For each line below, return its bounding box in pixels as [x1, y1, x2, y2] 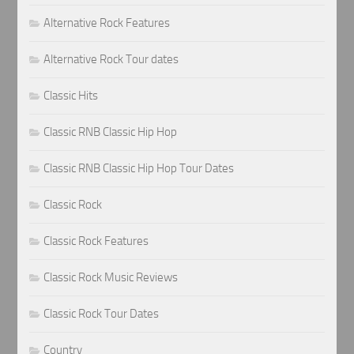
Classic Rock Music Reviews [43, 270, 179, 285]
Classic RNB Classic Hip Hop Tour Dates [43, 161, 235, 176]
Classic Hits [43, 88, 99, 104]
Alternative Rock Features [43, 16, 171, 31]
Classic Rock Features [43, 234, 149, 249]
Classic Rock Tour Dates [43, 307, 160, 322]
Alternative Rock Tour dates [43, 52, 179, 67]
